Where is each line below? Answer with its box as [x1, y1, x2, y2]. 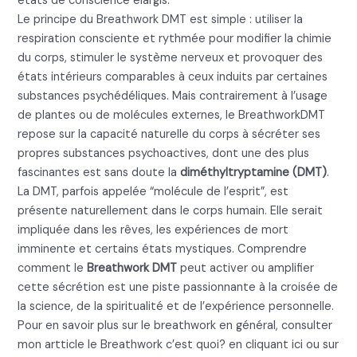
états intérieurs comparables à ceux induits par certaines [18, 69, 328, 84]
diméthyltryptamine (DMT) [180, 164, 328, 180]
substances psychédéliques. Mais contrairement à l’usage [18, 88, 328, 104]
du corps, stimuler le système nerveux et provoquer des [18, 49, 324, 65]
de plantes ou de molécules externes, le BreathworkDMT [18, 107, 326, 123]
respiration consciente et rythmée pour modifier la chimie [18, 30, 332, 46]
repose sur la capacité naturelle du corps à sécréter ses [18, 126, 321, 142]
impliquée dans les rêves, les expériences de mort [18, 222, 289, 237]
